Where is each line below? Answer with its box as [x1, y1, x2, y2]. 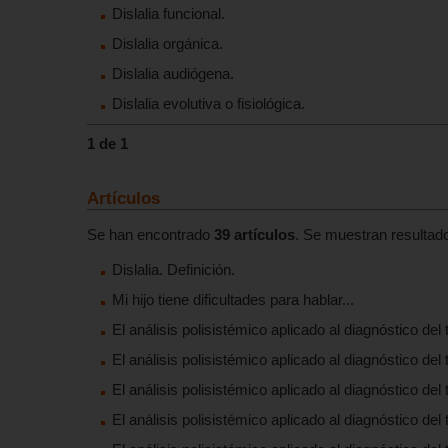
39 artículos [214, 226, 295, 244]
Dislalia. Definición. [112, 261, 235, 279]
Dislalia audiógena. [112, 65, 234, 83]
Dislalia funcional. [112, 5, 225, 23]
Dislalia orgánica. [112, 35, 223, 53]
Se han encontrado [87, 226, 214, 244]
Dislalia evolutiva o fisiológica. [112, 95, 305, 113]
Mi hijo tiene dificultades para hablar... [112, 291, 354, 309]
